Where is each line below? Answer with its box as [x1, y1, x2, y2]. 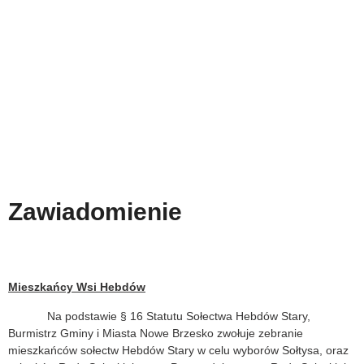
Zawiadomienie [8, 198, 182, 226]
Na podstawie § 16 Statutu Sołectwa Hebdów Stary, [8, 309, 310, 323]
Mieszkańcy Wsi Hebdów [8, 280, 145, 294]
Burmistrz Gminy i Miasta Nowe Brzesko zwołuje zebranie [8, 326, 303, 340]
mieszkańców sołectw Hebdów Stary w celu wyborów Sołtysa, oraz [8, 343, 349, 357]
